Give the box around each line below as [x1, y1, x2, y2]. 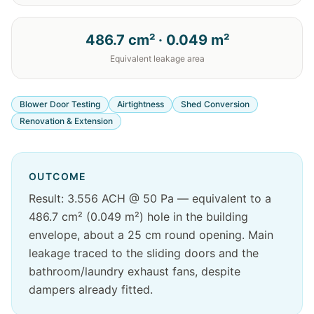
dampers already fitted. [29, 282, 153, 296]
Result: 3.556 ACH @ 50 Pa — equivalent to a [29, 191, 271, 205]
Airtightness [117, 99, 164, 109]
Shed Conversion [181, 99, 250, 109]
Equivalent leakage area [109, 53, 205, 64]
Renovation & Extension [20, 116, 113, 126]
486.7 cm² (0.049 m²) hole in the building [29, 210, 248, 224]
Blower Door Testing [20, 99, 100, 109]
